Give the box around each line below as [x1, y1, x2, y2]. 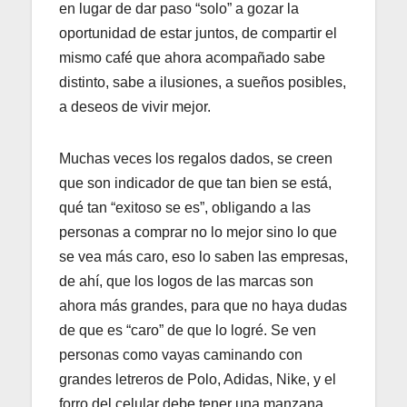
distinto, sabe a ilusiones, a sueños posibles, [59, 74, 346, 91]
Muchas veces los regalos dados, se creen [59, 151, 333, 167]
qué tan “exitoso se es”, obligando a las [59, 200, 311, 216]
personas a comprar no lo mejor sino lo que [59, 224, 337, 241]
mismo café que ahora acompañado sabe [59, 50, 325, 66]
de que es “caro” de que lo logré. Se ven [59, 323, 316, 339]
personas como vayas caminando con [59, 347, 303, 363]
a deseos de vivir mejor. [59, 99, 211, 115]
